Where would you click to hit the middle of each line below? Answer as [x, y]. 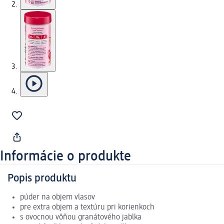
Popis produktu [42, 179]
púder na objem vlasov [57, 198]
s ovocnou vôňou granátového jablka [81, 218]
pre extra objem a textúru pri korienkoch [87, 208]
